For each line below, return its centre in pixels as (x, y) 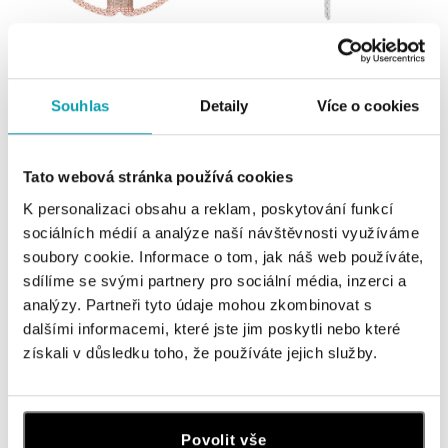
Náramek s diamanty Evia (91, 90)
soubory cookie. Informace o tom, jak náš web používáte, (223, 256)
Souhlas (80, 106)
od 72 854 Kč (55, 126)
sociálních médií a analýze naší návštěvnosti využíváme (221, 232)
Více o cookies (368, 106)
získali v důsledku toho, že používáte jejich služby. (200, 352)
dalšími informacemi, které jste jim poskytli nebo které (212, 328)
